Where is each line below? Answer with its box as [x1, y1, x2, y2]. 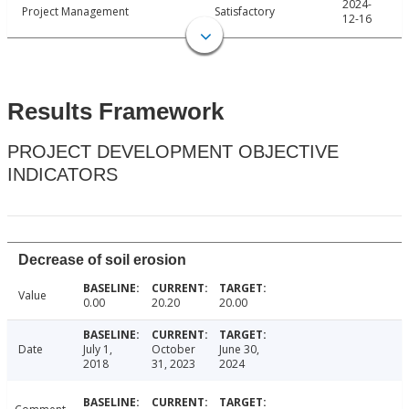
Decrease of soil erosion [18, 252, 186, 268]
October [151, 341, 195, 358]
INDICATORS [7, 164, 118, 185]
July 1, [82, 341, 112, 358]
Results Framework [7, 98, 224, 126]
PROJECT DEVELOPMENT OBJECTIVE [7, 142, 339, 163]
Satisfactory [215, 4, 275, 20]
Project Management [22, 4, 129, 20]
